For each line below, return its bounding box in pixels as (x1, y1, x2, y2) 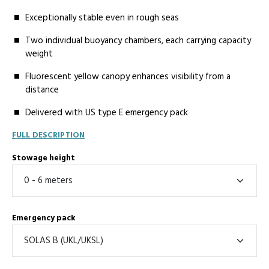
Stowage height (12, 151, 75, 165)
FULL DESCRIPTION (12, 128, 85, 142)
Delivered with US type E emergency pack (25, 105, 189, 120)
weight (25, 46, 53, 61)
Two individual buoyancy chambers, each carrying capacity (25, 33, 252, 48)
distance (25, 82, 59, 97)
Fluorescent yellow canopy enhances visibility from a (25, 69, 231, 84)
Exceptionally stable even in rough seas (25, 10, 180, 25)
